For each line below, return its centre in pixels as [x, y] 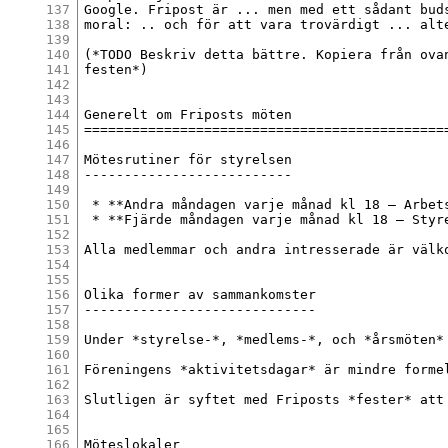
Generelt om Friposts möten [188, 114]
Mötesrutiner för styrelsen [188, 159]
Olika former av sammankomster [200, 294]
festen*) [116, 69]
